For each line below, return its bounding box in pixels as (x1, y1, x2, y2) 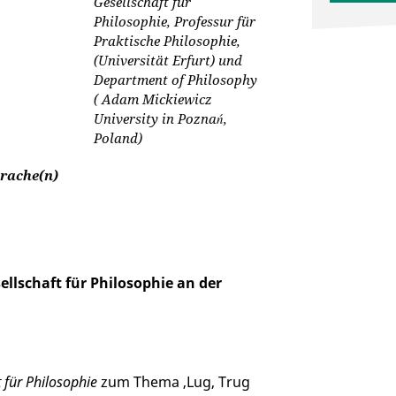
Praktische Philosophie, (94, 32, 241, 49)
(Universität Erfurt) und (94, 51, 243, 69)
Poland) (94, 129, 143, 147)
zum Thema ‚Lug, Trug (97, 372, 250, 392)
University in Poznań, (94, 110, 228, 127)
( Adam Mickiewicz (94, 90, 213, 108)
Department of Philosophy (94, 71, 258, 88)
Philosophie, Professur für (94, 12, 256, 30)
